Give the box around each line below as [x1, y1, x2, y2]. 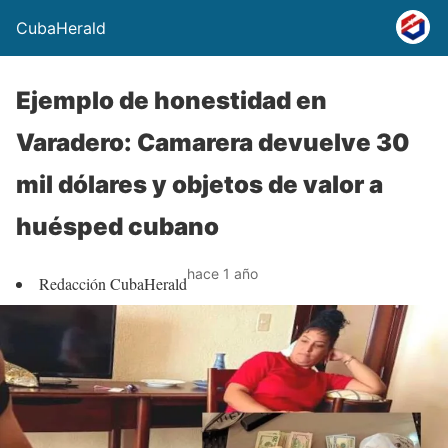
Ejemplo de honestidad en [16, 86, 327, 115]
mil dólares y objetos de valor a [16, 170, 383, 199]
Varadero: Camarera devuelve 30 [16, 128, 410, 157]
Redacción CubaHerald [39, 273, 187, 294]
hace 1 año [187, 265, 258, 282]
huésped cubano [16, 212, 219, 241]
